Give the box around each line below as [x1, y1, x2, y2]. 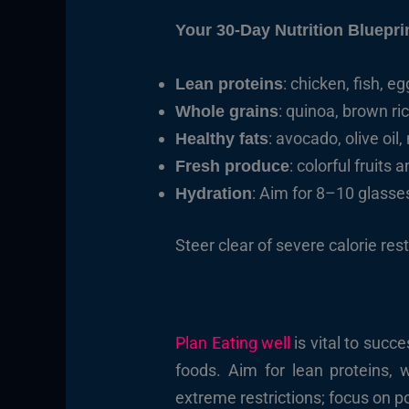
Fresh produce [175, 156, 290, 175]
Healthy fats [175, 129, 269, 148]
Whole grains [175, 101, 279, 121]
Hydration [175, 184, 253, 203]
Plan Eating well [175, 332, 290, 352]
